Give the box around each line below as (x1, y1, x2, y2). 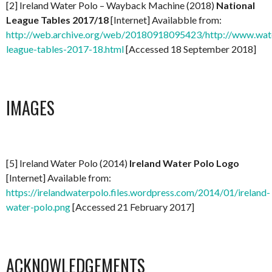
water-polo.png (6, 201, 70, 212)
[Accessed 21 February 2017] (70, 201, 194, 212)
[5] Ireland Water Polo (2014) (6, 157, 129, 169)
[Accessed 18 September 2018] (124, 43, 256, 55)
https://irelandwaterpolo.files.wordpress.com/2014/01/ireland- (6, 186, 270, 198)
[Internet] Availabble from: (109, 14, 222, 25)
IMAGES (6, 95, 55, 120)
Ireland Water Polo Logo (129, 157, 239, 169)
